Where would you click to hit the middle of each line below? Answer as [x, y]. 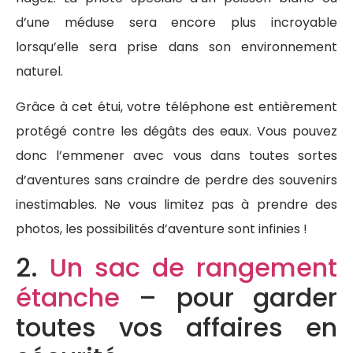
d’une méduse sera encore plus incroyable [176, 23]
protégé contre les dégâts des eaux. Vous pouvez [176, 132]
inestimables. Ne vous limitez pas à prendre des [176, 205]
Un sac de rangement [193, 267]
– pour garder [229, 297]
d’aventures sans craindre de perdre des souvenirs [176, 180]
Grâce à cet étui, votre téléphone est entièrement [176, 107]
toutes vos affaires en [176, 327]
